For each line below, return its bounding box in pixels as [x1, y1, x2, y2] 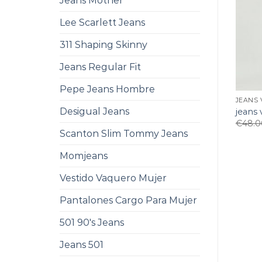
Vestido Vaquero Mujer [60, 173, 167, 184]
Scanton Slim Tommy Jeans [60, 128, 188, 139]
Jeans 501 [60, 239, 104, 250]
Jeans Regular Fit [60, 61, 141, 73]
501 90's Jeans [60, 217, 124, 228]
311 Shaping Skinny [60, 39, 147, 50]
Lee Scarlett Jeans [60, 17, 145, 28]
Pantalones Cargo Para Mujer [60, 195, 197, 206]
